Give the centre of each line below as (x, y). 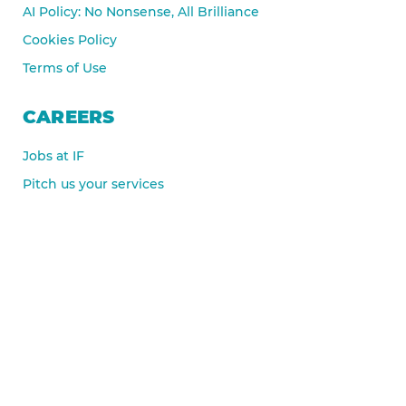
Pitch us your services (93, 184)
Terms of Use (65, 68)
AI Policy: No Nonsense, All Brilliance (141, 11)
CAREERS (69, 116)
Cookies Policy (70, 39)
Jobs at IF (53, 155)
